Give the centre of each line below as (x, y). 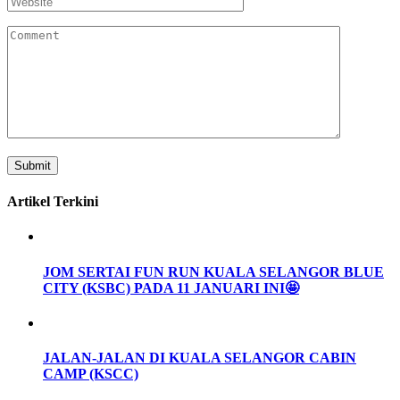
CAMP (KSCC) (91, 374)
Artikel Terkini (53, 201)
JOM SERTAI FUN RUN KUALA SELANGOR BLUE (213, 271)
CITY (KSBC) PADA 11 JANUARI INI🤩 (171, 287)
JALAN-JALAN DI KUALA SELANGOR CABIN (200, 358)
